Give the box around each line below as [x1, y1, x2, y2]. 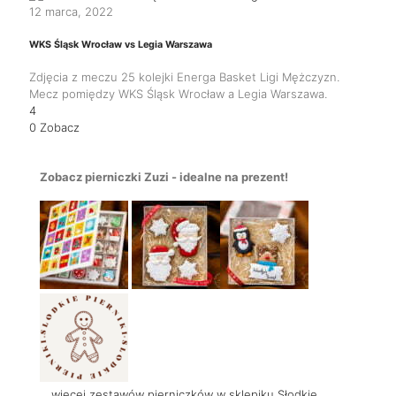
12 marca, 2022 [29, 4, 113, 19]
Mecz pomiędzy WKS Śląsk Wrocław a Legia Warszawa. [29, 86, 327, 101]
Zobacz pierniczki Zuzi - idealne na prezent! [40, 170, 288, 185]
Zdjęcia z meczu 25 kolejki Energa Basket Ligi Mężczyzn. [29, 69, 339, 84]
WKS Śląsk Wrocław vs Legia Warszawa [29, 38, 212, 50]
